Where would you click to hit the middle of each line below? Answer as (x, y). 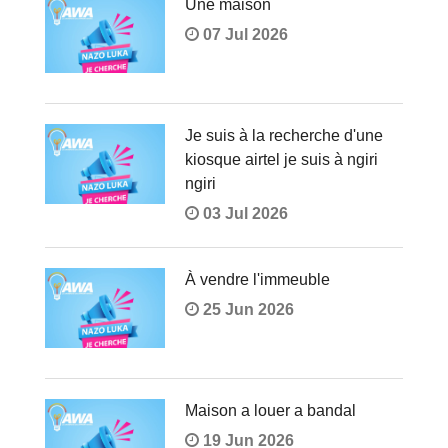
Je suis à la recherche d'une (283, 136)
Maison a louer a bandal (270, 411)
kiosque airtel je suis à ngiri (281, 160)
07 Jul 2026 (243, 35)
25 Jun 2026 (246, 310)
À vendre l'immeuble (257, 280)
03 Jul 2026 (243, 214)
